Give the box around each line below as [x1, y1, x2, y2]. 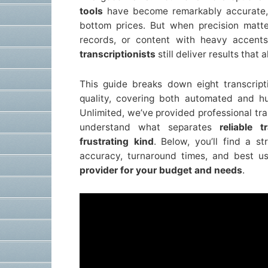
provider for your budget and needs [79, 164, 242, 176]
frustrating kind [79, 135, 154, 147]
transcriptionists [79, 48, 156, 60]
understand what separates [79, 121, 220, 133]
